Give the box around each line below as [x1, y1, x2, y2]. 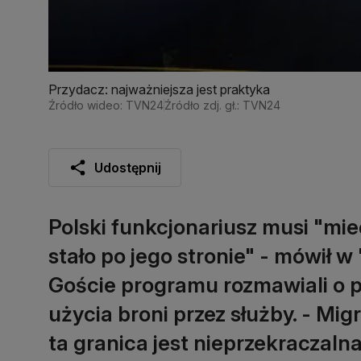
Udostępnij [94, 159, 161, 176]
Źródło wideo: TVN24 [48, 98, 164, 112]
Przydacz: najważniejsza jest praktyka [48, 81, 270, 98]
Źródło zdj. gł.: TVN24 [164, 98, 280, 112]
